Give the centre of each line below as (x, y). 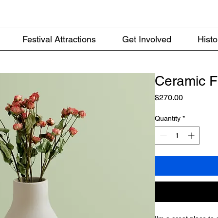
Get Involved (147, 39)
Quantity (168, 118)
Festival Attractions (59, 39)
